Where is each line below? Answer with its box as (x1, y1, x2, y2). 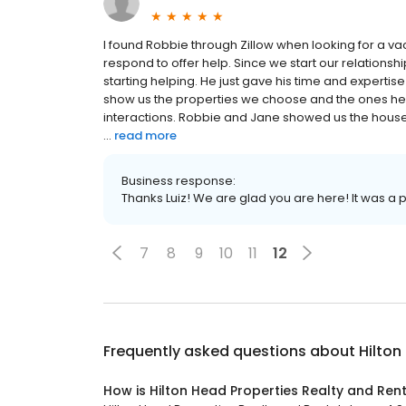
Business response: (121, 172, 236, 189)
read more (114, 127, 177, 144)
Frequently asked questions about (103, 341, 359, 362)
